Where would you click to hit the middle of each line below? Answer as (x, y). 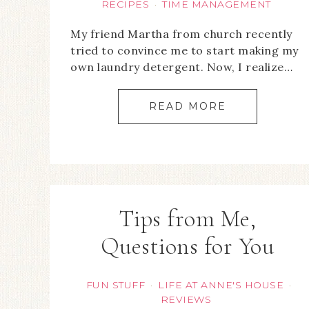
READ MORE (187, 107)
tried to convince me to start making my (185, 51)
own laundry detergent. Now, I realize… (181, 67)
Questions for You (187, 247)
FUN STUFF (116, 285)
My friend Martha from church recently (181, 34)
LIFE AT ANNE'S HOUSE (221, 285)
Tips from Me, (187, 219)
